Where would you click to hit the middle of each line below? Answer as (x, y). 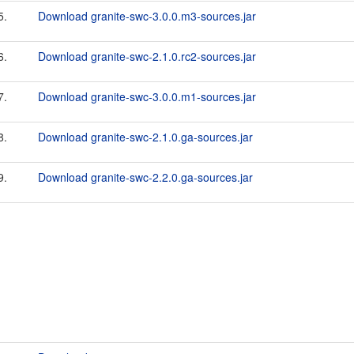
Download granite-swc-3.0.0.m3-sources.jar (147, 16)
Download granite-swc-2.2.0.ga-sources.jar (145, 177)
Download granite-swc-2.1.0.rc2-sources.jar (147, 56)
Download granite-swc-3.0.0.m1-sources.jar (147, 96)
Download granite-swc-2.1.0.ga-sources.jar (145, 137)
